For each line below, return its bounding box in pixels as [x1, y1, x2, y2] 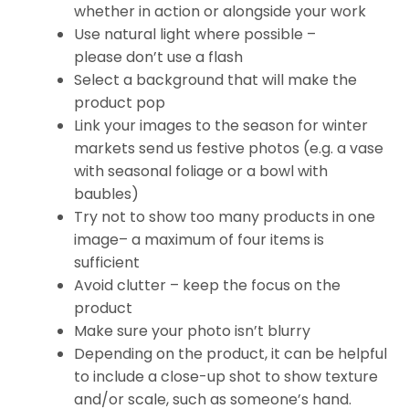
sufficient [74, 251, 141, 273]
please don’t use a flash [74, 46, 244, 68]
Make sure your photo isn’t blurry [74, 320, 311, 341]
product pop [74, 91, 166, 113]
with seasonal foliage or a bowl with [74, 160, 329, 182]
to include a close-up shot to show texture [74, 365, 379, 387]
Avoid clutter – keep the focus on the [74, 274, 341, 296]
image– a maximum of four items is [74, 228, 325, 250]
